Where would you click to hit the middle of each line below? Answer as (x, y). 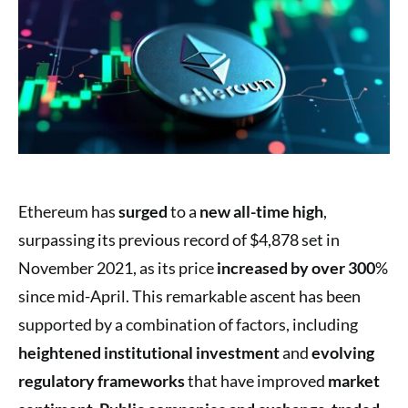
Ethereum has (68, 211)
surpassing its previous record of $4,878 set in (179, 239)
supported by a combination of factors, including (188, 324)
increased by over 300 (296, 267)
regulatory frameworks (102, 380)
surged (143, 211)
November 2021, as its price (117, 267)
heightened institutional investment (149, 352)
